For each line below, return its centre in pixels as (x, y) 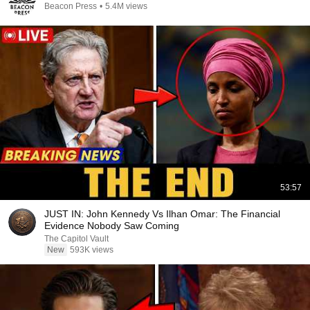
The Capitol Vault (76, 239)
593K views (92, 250)
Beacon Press (71, 6)
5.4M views (126, 6)
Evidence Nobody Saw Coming (112, 226)
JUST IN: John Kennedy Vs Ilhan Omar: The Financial (162, 214)
